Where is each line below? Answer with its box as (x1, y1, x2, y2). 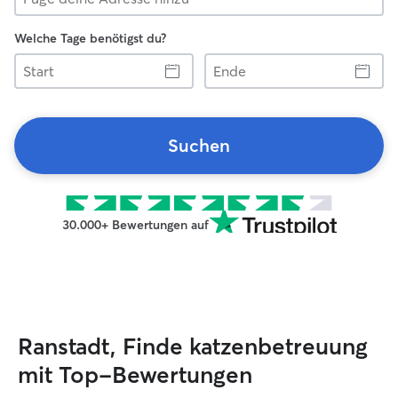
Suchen (168, 134, 230, 156)
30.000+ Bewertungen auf (61, 217, 209, 233)
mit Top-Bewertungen (18, 361, 252, 389)
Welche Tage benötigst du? (14, 30, 166, 46)
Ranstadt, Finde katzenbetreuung (18, 332, 368, 361)
